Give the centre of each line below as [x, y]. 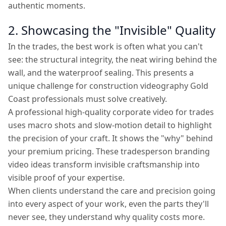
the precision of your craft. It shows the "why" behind [110, 138]
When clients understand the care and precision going [112, 191]
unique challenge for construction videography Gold [108, 86]
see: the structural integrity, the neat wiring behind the [112, 60]
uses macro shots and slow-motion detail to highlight [110, 125]
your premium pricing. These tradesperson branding [109, 151]
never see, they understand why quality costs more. [106, 217]
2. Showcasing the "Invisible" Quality [112, 30]
